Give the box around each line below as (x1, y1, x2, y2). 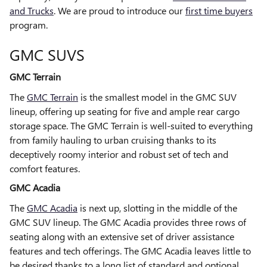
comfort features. (10, 162, 80, 175)
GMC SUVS (10, 43, 85, 65)
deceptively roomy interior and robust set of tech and (10, 148, 228, 161)
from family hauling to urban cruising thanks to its (10, 133, 216, 147)
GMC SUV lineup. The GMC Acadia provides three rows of (10, 216, 246, 229)
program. (10, 18, 50, 31)
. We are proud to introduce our (54, 4, 185, 17)
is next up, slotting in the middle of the (77, 201, 237, 215)
